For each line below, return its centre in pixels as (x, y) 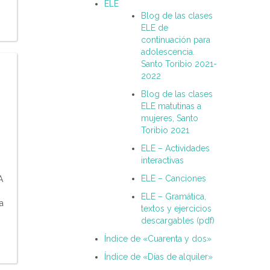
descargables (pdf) (178, 221)
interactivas (162, 161)
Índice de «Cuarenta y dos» (158, 239)
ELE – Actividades (175, 149)
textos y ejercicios (176, 209)
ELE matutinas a (171, 106)
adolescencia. (168, 52)
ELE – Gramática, (174, 197)
